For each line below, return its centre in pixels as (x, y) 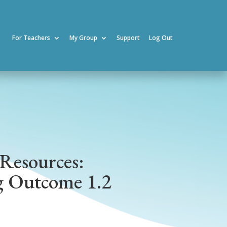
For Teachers (31, 38)
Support (128, 38)
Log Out (161, 38)
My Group (84, 38)
